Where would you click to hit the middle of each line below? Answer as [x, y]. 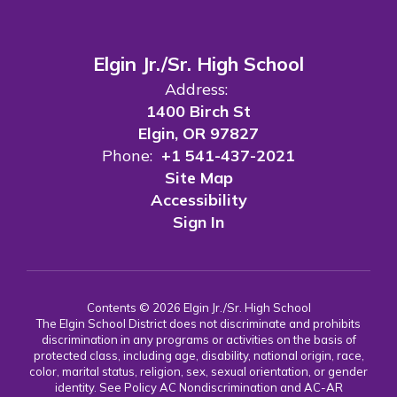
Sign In [198, 222]
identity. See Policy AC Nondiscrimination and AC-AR [198, 387]
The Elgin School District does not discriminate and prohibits [198, 323]
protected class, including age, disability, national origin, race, [198, 355]
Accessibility [198, 200]
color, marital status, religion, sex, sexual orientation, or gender [198, 371]
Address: [196, 89]
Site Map [198, 178]
